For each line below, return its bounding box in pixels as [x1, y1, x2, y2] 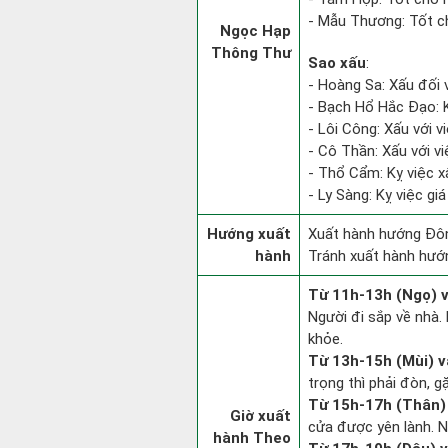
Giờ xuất [230, 407, 291, 425]
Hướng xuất [207, 225, 291, 243]
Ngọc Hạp [220, 22, 291, 40]
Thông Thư [211, 44, 291, 62]
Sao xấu [308, 54, 366, 72]
